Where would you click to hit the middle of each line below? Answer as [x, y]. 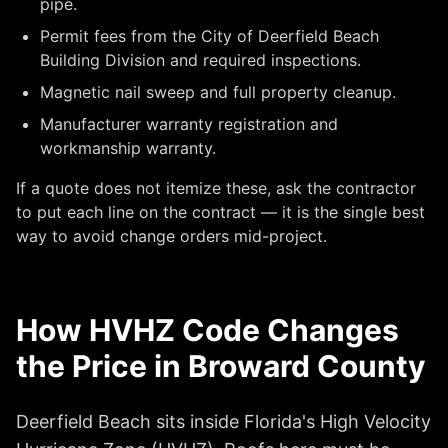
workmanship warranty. [128, 148]
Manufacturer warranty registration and [189, 124]
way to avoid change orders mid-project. [171, 236]
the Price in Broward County [221, 366]
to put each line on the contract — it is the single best [220, 212]
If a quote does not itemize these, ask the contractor [216, 188]
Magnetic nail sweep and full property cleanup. [218, 92]
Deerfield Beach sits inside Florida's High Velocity [223, 421]
